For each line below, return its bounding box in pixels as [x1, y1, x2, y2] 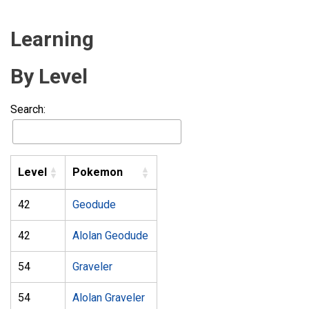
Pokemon [72, 166, 123, 179]
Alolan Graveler [72, 291, 145, 304]
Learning [10, 27, 94, 51]
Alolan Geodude [72, 229, 148, 242]
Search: [10, 103, 46, 116]
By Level [10, 64, 88, 88]
